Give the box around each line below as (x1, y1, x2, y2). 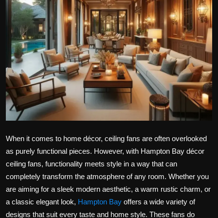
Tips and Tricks (7, 74, 59, 84)
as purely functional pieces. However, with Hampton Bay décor (6, 147, 204, 156)
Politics (7, 2, 34, 12)
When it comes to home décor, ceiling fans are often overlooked (6, 134, 207, 143)
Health (7, 50, 29, 60)
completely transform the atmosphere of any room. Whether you (6, 172, 209, 181)
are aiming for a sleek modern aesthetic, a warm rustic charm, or (6, 185, 211, 194)
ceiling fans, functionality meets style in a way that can (6, 160, 177, 168)
